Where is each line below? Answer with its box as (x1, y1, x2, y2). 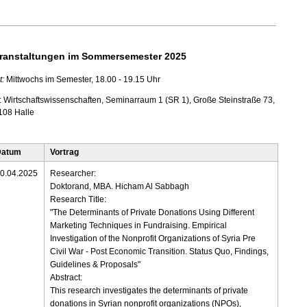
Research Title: (50, 195, 107, 205)
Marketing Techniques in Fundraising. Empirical (50, 221, 228, 231)
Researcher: (50, 169, 97, 179)
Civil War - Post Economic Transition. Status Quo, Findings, (50, 247, 269, 257)
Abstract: (50, 273, 83, 283)
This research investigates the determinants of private (50, 286, 249, 296)
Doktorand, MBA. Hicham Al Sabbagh (50, 182, 190, 192)
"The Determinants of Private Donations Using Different (50, 208, 255, 218)
